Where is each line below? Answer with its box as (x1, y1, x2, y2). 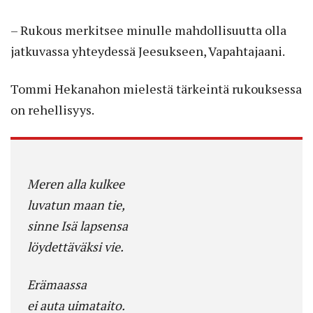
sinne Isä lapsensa (27, 217, 128, 234)
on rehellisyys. (10, 101, 94, 118)
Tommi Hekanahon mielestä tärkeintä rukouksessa (10, 80, 302, 97)
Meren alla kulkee (27, 175, 124, 192)
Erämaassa (27, 275, 87, 293)
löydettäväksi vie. (27, 238, 124, 255)
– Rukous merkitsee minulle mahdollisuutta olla (10, 21, 286, 38)
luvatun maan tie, (27, 196, 125, 213)
